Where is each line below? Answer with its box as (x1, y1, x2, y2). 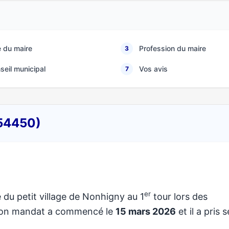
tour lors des (151, 191, 208, 202)
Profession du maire (139, 44, 206, 53)
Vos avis (139, 64, 168, 73)
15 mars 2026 (116, 206, 176, 217)
